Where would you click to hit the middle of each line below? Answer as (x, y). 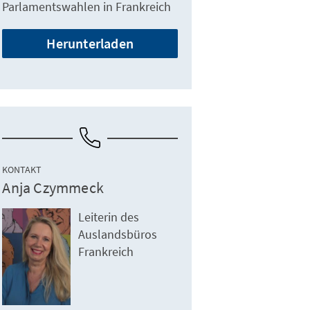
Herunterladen (90, 44)
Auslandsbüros (118, 235)
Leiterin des (109, 217)
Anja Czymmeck (53, 188)
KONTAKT (22, 170)
